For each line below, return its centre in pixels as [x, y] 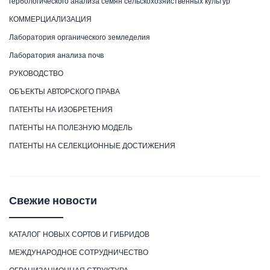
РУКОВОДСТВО [36, 73]
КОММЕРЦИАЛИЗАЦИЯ [50, 19]
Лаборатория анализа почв [56, 55]
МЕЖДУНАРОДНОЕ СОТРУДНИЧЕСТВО [79, 252]
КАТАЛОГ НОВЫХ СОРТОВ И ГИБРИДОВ [79, 234]
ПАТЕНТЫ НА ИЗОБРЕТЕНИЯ [61, 109]
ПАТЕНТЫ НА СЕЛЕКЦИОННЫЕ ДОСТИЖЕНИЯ [92, 145]
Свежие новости [53, 200]
